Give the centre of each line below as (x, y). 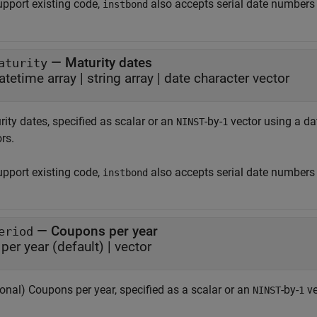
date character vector (227, 78)
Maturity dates (109, 63)
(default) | (83, 247)
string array (120, 78)
